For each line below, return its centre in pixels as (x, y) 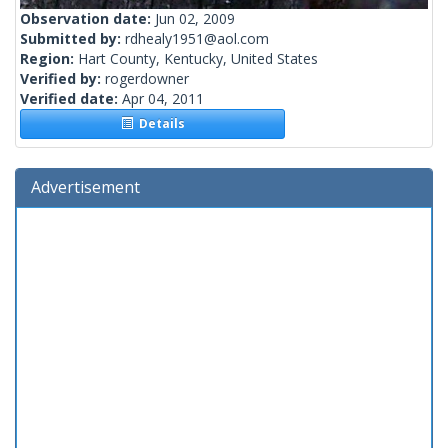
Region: (49, 59)
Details (158, 124)
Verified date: (71, 99)
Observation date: (87, 19)
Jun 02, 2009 (195, 19)
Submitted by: (72, 39)
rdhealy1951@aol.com (197, 39)
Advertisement (85, 187)
